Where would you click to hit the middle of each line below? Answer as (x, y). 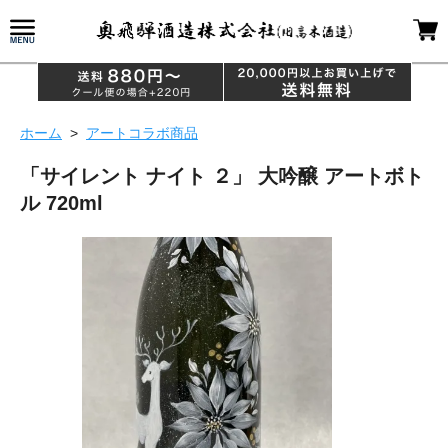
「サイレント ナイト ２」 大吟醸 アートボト (222, 176)
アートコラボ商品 (142, 133)
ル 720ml (61, 203)
